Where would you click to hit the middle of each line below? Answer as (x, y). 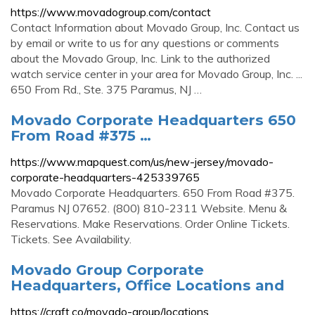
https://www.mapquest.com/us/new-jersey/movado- (142, 162)
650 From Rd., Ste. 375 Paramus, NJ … (106, 89)
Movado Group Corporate (107, 270)
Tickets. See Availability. (71, 239)
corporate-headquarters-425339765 (105, 177)
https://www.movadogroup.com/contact (111, 12)
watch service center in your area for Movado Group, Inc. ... (156, 74)
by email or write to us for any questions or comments (145, 43)
